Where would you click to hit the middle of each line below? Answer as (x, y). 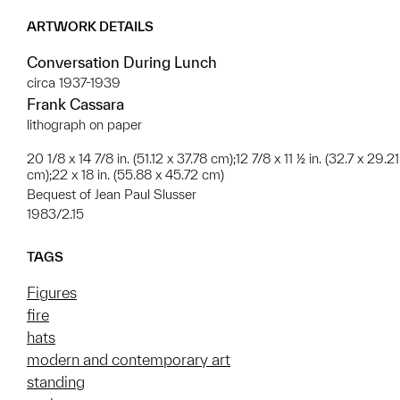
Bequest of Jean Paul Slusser (112, 195)
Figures (52, 293)
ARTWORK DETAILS (90, 27)
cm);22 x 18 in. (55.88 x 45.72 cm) (125, 175)
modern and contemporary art (129, 360)
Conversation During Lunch (122, 62)
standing (56, 382)
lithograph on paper (84, 125)
